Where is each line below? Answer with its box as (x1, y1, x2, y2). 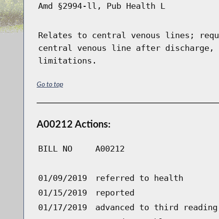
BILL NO (38, 143, 72, 153)
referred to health (95, 173, 183, 183)
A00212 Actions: (36, 117, 110, 130)
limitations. (38, 56, 97, 66)
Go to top (36, 79, 63, 88)
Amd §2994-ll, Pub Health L (38, 1, 165, 11)
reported (95, 187, 134, 197)
